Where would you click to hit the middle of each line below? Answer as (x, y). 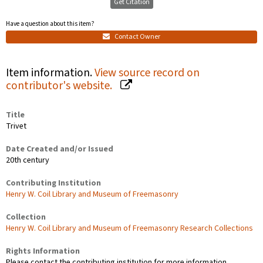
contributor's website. (60, 85)
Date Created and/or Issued (60, 149)
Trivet (16, 126)
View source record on (147, 73)
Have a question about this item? (50, 24)
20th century (28, 160)
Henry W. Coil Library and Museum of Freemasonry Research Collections (129, 228)
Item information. (50, 73)
